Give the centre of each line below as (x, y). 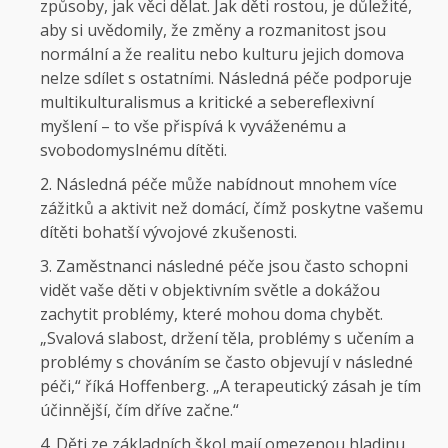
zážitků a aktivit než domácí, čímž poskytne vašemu (231, 208)
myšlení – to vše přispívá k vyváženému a (193, 126)
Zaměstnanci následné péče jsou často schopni (232, 266)
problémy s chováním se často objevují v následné (226, 362)
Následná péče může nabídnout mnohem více (226, 184)
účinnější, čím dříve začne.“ (139, 410)
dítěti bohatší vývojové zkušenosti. (168, 232)
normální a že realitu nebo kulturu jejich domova (222, 54)
